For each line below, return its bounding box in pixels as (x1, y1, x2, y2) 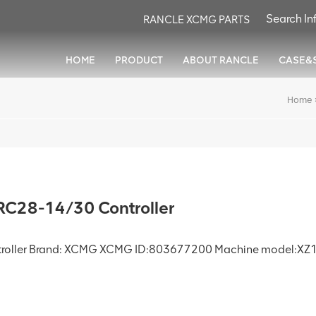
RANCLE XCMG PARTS (143, 13, 250, 26)
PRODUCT (115, 54, 163, 66)
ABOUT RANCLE (183, 54, 259, 66)
